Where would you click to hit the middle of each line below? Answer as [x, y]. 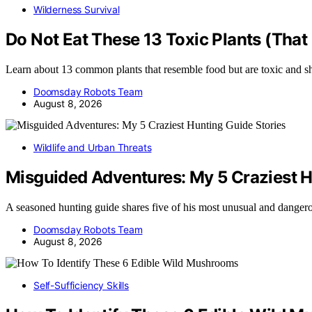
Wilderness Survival [77, 10]
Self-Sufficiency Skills [81, 285]
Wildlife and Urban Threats [93, 147]
